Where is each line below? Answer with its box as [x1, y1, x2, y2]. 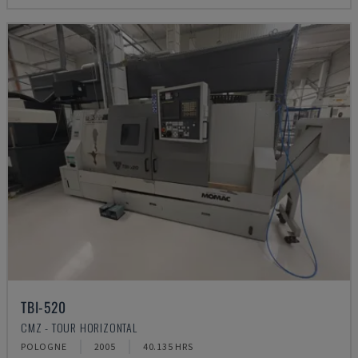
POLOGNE [21, 340, 67, 352]
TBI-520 [21, 296, 66, 317]
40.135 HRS [142, 340, 193, 352]
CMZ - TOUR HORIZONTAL [21, 319, 137, 336]
